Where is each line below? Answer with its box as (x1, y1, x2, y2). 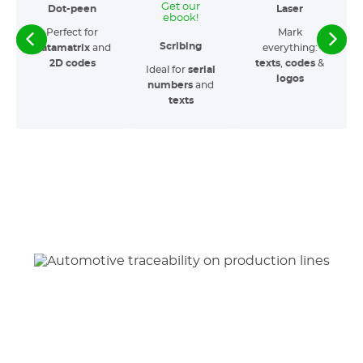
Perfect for (46, 28, 99, 37)
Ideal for (146, 65, 189, 75)
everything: (262, 43, 318, 53)
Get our (161, 2, 201, 12)
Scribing (160, 41, 203, 51)
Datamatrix (33, 43, 93, 53)
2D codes (49, 58, 96, 68)
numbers (147, 80, 194, 90)
